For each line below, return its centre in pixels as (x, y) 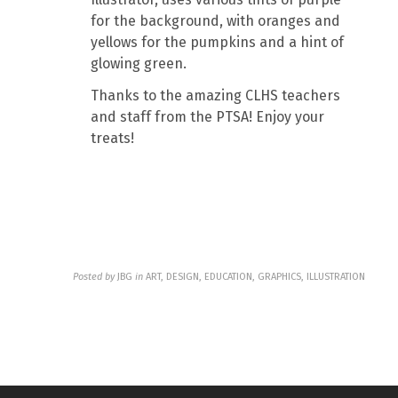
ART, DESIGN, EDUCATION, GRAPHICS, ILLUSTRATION (256, 276)
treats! (113, 138)
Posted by (94, 276)
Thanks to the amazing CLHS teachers (216, 95)
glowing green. (141, 63)
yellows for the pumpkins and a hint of (218, 42)
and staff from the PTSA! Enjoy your (208, 116)
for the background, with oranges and (216, 20)
